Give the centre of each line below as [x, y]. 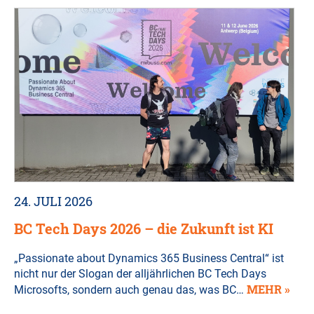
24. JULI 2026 [53, 202]
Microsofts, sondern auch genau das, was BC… [130, 290]
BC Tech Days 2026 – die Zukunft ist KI [144, 229]
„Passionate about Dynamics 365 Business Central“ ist [149, 259]
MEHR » [268, 289]
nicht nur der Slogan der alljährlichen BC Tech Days [140, 274]
